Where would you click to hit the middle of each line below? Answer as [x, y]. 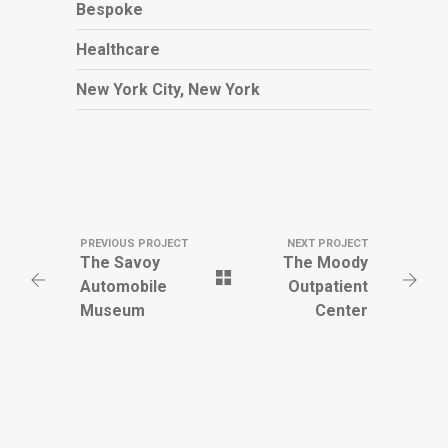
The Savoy [120, 263]
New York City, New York [168, 89]
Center [341, 311]
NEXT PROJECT [327, 244]
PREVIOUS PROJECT [134, 244]
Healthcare [118, 49]
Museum [112, 311]
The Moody [325, 263]
